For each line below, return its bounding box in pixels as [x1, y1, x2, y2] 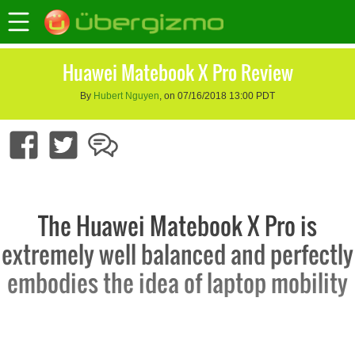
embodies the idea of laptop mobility [7, 265, 348, 301]
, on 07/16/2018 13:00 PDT [159, 90, 275, 102]
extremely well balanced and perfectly [2, 236, 353, 273]
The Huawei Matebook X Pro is [38, 208, 317, 244]
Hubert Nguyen [94, 90, 159, 102]
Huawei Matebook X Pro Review [62, 58, 293, 87]
